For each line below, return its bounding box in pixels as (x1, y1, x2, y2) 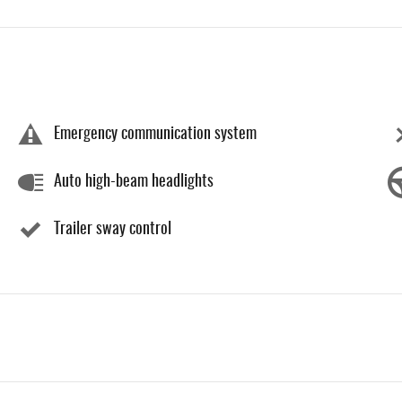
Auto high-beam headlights (54, 174, 214, 191)
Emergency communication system (54, 127, 257, 144)
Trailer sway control (54, 222, 171, 239)
